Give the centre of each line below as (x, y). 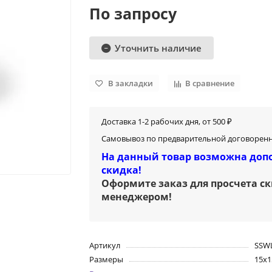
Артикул (105, 246)
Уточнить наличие (158, 48)
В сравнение (210, 83)
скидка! (122, 170)
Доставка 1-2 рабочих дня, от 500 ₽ (167, 122)
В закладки (131, 83)
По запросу (133, 14)
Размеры (107, 260)
